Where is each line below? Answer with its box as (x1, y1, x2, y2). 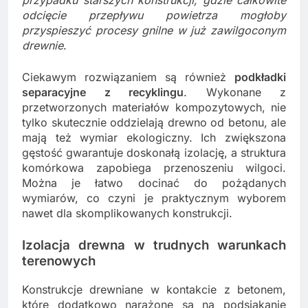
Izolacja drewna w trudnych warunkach (22, 237, 286, 254)
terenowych (22, 253, 96, 269)
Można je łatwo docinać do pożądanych (22, 176, 286, 190)
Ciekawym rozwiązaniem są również (22, 70, 234, 85)
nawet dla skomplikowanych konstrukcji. (22, 206, 232, 221)
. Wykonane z (184, 85, 286, 100)
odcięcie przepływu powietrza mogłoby (22, 8, 286, 23)
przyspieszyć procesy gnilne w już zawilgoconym (22, 23, 286, 38)
